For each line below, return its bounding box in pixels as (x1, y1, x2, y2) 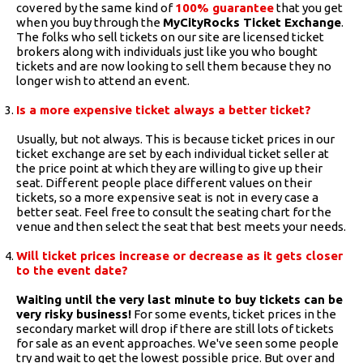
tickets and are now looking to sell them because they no (16, 58, 331, 73)
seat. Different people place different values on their (16, 175, 312, 190)
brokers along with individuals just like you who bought (16, 44, 318, 58)
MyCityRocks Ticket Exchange (163, 15, 341, 29)
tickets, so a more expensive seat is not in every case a (16, 190, 318, 204)
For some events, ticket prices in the (131, 306, 336, 321)
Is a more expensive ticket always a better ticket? (16, 102, 311, 117)
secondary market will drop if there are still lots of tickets (16, 321, 334, 335)
